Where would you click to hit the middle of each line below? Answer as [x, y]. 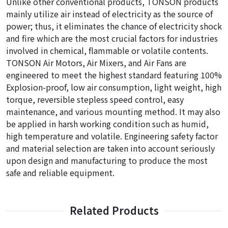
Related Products [114, 210]
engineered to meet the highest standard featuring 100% [114, 75]
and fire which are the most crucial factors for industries [112, 38]
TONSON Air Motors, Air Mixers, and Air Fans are [96, 63]
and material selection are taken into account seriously [110, 148]
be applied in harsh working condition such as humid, [107, 124]
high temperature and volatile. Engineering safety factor [112, 136]
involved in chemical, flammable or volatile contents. [107, 50]
